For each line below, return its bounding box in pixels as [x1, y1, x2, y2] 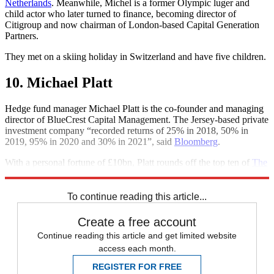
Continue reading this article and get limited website [37, 230, 237, 240]
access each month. [98, 243, 176, 253]
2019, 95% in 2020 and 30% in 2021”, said [5, 136, 174, 147]
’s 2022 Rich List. [60, 168, 128, 179]
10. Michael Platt [5, 74, 113, 91]
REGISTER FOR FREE [92, 261, 182, 272]
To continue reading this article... [67, 191, 207, 202]
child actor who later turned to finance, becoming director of [5, 8, 236, 19]
